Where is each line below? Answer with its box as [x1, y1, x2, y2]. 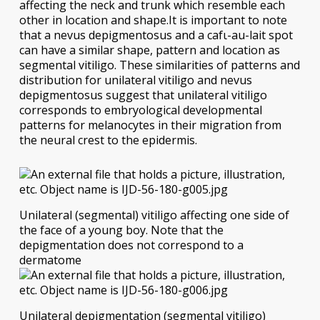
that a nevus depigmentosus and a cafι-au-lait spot [19, 26, 293, 43]
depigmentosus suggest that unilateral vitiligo [19, 86, 267, 103]
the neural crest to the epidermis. [19, 131, 197, 148]
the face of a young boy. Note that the [19, 221, 224, 238]
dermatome [19, 251, 81, 268]
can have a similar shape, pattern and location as [19, 41, 280, 58]
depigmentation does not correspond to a [19, 236, 244, 253]
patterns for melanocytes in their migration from [19, 116, 281, 133]
